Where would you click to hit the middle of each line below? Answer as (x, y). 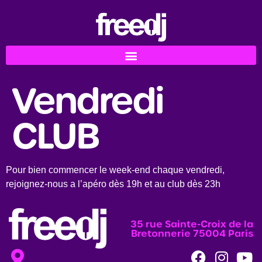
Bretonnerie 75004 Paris (192, 233)
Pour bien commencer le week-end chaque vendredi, (115, 170)
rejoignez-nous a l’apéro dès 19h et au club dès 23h (113, 184)
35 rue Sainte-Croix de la (192, 224)
